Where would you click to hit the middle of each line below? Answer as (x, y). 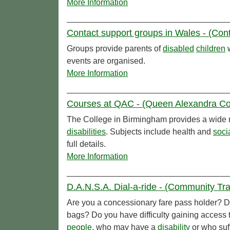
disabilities (86, 132)
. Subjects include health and (159, 132)
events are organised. (106, 61)
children (211, 49)
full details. (86, 144)
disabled (178, 49)
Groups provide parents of (115, 49)
